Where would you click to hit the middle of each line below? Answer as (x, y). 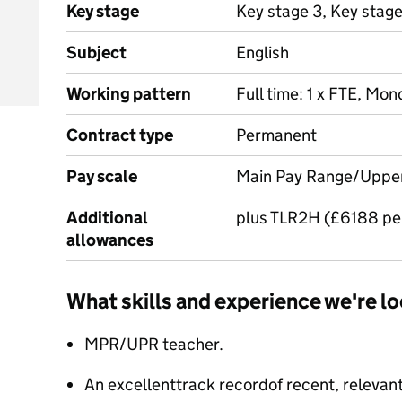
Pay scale (102, 176)
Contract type (120, 135)
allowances (110, 240)
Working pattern (129, 94)
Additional (107, 218)
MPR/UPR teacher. (154, 344)
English (262, 52)
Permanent (276, 135)
